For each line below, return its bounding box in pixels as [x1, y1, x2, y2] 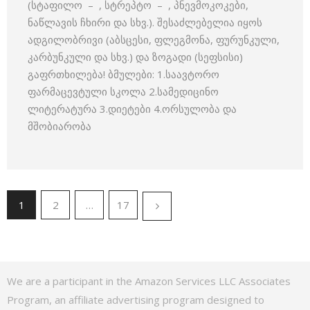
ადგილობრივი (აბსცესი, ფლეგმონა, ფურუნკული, [28, 33, 280, 46]
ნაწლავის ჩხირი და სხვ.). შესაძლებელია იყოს [28, 15, 262, 29]
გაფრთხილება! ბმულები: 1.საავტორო [28, 67, 219, 81]
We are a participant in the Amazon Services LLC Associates [7, 274, 291, 288]
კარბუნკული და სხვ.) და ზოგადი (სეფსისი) [28, 50, 243, 64]
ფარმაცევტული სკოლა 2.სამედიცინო [28, 84, 219, 98]
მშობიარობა [28, 119, 91, 133]
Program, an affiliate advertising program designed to [7, 293, 264, 307]
